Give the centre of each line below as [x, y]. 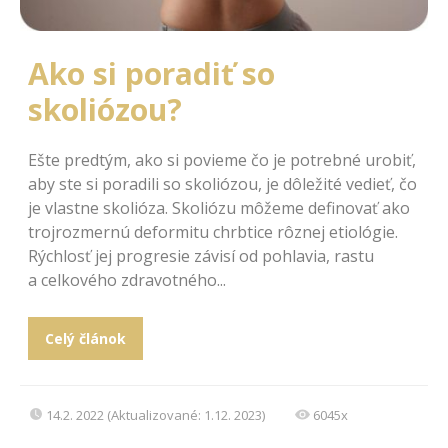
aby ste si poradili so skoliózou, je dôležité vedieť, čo [222, 183]
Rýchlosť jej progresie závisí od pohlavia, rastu [201, 255]
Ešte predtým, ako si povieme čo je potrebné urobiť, [222, 159]
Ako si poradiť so [151, 73]
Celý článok [85, 338]
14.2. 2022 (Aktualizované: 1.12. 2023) [155, 414]
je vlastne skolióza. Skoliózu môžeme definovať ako [219, 207]
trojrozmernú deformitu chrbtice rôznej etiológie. [213, 231]
